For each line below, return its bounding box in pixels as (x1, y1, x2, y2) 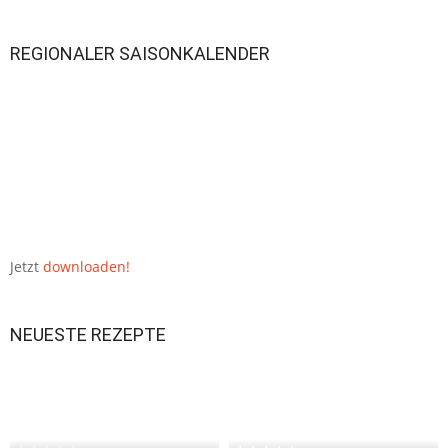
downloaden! (43, 256, 130, 276)
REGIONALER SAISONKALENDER (10, 42, 270, 64)
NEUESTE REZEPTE (10, 323, 166, 345)
